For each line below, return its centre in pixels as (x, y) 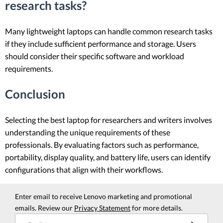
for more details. (157, 208)
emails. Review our (45, 208)
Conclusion (35, 94)
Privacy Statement (102, 208)
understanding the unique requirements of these (88, 132)
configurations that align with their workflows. (84, 169)
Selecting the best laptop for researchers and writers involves (109, 119)
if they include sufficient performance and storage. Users (101, 43)
